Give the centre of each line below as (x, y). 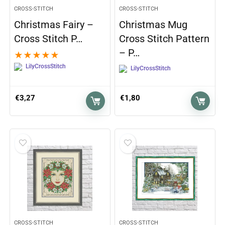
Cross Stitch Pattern (164, 38)
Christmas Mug (153, 24)
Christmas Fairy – (54, 24)
